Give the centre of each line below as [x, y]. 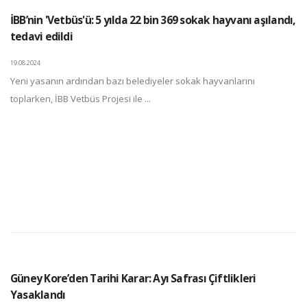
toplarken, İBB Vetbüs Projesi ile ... [81, 99]
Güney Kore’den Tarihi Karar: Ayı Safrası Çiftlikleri [133, 279]
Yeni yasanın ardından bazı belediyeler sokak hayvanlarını [133, 81]
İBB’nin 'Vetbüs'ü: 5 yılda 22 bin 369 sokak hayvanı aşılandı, [153, 20]
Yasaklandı [38, 295]
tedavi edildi [41, 37]
